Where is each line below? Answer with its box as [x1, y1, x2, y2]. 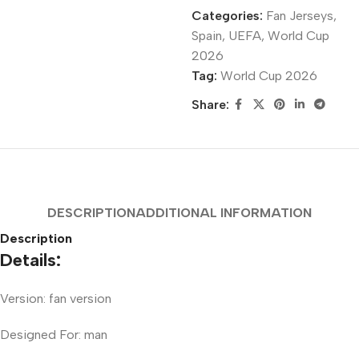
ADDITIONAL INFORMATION [135, 204, 312, 220]
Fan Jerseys [265, 7, 333, 23]
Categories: [191, 7, 263, 23]
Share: [191, 97, 229, 113]
